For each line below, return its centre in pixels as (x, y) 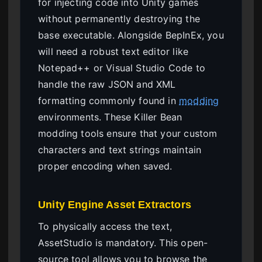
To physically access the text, (105, 226)
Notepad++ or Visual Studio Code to (122, 68)
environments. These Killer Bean (110, 117)
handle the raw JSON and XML (107, 84)
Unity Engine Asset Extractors (115, 204)
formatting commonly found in (109, 100)
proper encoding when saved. (105, 166)
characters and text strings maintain (120, 149)
